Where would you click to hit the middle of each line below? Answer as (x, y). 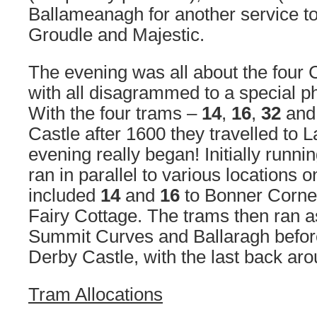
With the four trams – (115, 113)
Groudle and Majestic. (116, 35)
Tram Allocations (96, 294)
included (64, 195)
